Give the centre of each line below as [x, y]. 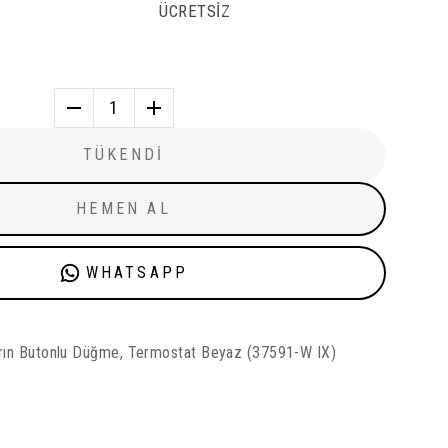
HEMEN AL [123, 209]
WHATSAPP [137, 273]
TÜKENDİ [123, 155]
